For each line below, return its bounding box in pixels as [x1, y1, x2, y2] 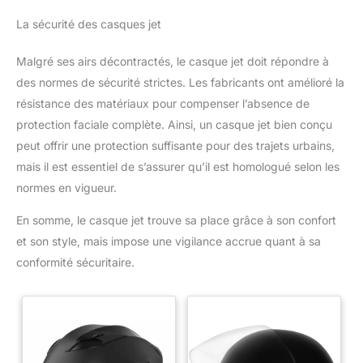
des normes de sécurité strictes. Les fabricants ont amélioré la [16, 75, 344, 90]
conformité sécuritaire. [16, 255, 135, 270]
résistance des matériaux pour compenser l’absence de [16, 96, 310, 111]
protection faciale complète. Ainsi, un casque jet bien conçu [16, 117, 332, 132]
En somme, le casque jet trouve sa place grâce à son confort [16, 213, 336, 228]
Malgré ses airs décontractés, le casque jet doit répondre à [16, 54, 329, 69]
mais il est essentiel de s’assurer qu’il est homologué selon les [16, 160, 340, 174]
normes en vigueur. [16, 181, 117, 195]
